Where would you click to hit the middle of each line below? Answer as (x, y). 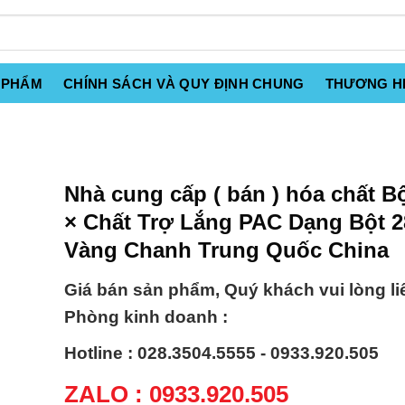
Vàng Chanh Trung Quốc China (226, 250)
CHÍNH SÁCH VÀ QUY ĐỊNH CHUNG (184, 84)
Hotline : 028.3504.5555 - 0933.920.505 (221, 353)
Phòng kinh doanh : (146, 317)
